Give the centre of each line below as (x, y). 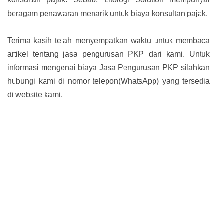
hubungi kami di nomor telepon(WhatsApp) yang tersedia (108, 81)
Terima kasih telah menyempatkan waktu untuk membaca (108, 41)
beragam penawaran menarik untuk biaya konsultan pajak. (108, 14)
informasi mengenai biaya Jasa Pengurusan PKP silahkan (108, 68)
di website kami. (35, 95)
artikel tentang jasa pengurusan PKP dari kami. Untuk (108, 54)
